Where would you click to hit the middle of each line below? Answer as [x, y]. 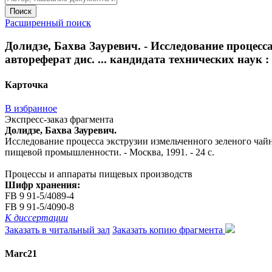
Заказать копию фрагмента [169, 229]
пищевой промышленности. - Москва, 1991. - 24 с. [110, 152]
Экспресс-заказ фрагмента [59, 119]
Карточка [26, 84]
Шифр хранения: [42, 185]
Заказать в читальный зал [57, 229]
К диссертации [36, 217]
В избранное [31, 108]
